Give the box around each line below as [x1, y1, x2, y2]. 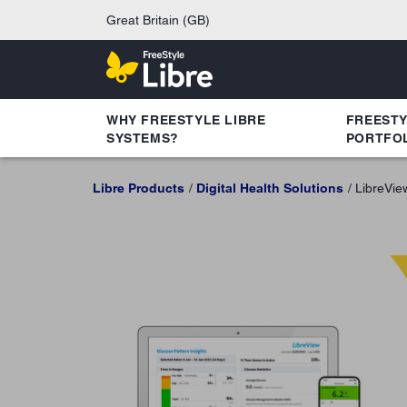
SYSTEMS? [106, 130, 179, 145]
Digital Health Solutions [195, 180, 343, 195]
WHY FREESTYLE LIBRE [106, 112, 266, 127]
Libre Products [93, 180, 184, 195]
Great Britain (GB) [106, 13, 210, 27]
